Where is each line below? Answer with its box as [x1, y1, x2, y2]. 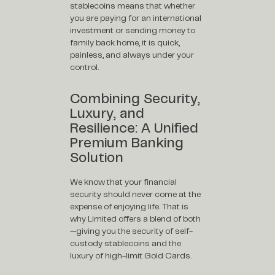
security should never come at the [70, 190, 201, 199]
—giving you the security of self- [70, 227, 193, 236]
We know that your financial [70, 177, 177, 187]
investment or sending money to [70, 25, 196, 35]
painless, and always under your [70, 50, 195, 60]
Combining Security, [70, 91, 201, 106]
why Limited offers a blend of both [70, 214, 201, 224]
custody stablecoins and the [70, 239, 182, 249]
